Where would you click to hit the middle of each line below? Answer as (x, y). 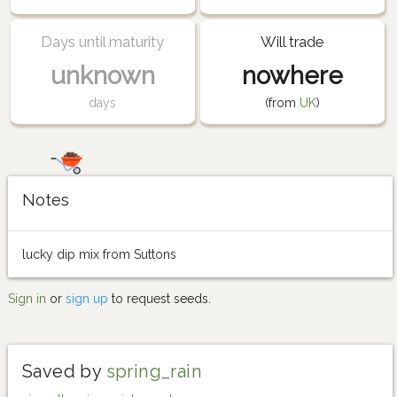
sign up (87, 298)
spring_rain (154, 371)
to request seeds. (160, 298)
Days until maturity (103, 41)
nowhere (292, 75)
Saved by (64, 371)
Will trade (292, 41)
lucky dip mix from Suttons (99, 254)
